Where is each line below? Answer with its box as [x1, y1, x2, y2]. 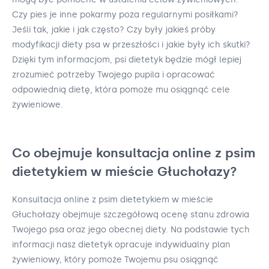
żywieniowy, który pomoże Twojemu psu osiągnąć [12, 255, 219, 265]
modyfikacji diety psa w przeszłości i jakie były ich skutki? [12, 40, 250, 50]
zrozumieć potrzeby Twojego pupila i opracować [12, 70, 215, 80]
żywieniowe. [12, 100, 63, 110]
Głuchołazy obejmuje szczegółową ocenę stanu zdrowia [12, 210, 249, 220]
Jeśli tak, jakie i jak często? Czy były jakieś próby [12, 25, 216, 35]
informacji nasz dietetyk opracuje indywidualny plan [12, 240, 231, 250]
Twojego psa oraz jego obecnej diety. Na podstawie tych [12, 225, 250, 235]
